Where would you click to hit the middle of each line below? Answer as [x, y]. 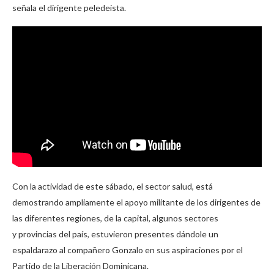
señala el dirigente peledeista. [69, 7]
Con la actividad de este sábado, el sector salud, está [113, 187]
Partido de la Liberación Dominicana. [80, 266]
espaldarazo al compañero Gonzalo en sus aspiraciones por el [128, 250]
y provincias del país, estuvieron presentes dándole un [115, 234]
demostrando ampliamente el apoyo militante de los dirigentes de [136, 202]
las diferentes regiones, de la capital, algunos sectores [115, 218]
